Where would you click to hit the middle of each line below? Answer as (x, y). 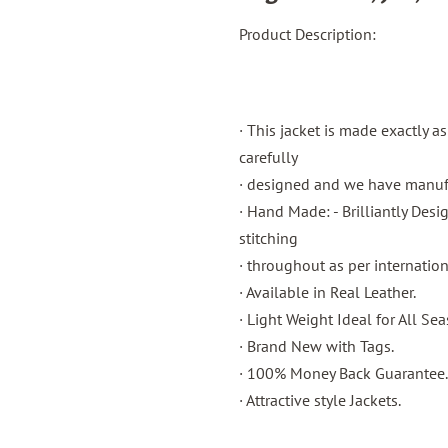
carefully (268, 157)
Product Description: (307, 34)
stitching (268, 238)
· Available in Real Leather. (327, 292)
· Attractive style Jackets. (320, 400)
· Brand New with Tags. (316, 346)
